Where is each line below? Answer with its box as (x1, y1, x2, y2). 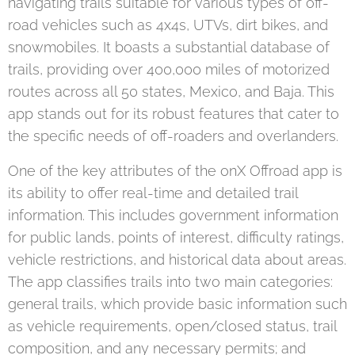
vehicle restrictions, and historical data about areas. (8, 250, 346, 268)
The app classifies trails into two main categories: (8, 273, 333, 290)
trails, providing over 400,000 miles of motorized (8, 60, 330, 78)
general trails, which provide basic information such (8, 295, 347, 312)
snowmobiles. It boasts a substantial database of (8, 38, 330, 55)
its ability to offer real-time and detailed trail (8, 184, 298, 201)
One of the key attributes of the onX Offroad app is (8, 162, 342, 179)
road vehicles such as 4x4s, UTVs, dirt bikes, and (8, 16, 328, 33)
